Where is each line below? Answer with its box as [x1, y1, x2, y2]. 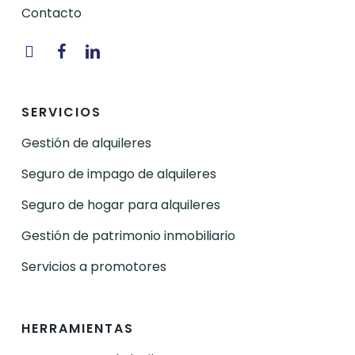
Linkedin [84, 40, 134, 59]
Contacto [21, 4, 82, 23]
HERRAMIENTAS [21, 319, 134, 338]
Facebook [52, 40, 116, 59]
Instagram [21, 40, 86, 59]
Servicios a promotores [21, 257, 166, 276]
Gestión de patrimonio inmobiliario [21, 226, 235, 245]
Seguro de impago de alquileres [21, 164, 216, 183]
